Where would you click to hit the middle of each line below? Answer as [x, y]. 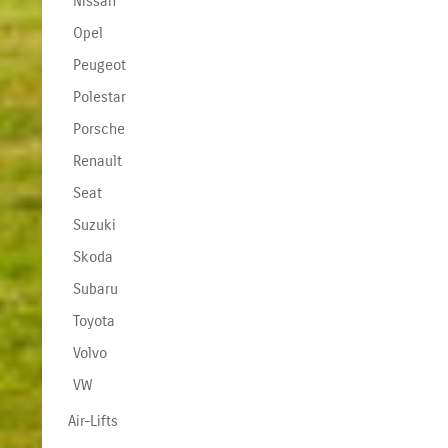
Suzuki [94, 224]
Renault [97, 160]
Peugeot [99, 64]
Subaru [95, 288]
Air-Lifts [92, 420]
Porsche [98, 128]
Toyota [93, 320]
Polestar [99, 96]
